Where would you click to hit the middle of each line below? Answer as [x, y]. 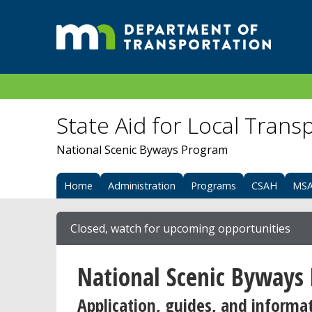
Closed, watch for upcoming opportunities [180, 229]
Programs [213, 186]
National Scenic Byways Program [142, 149]
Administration [141, 186]
